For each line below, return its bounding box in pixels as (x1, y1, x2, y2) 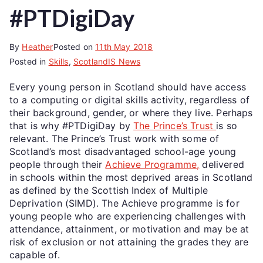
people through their (9, 158, 106, 170)
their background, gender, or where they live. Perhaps (9, 106, 253, 119)
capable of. (9, 248, 60, 261)
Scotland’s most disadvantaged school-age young (9, 145, 237, 157)
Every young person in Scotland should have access (9, 80, 246, 93)
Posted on (53, 41, 96, 52)
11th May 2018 (95, 41, 153, 52)
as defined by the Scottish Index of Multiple (9, 184, 208, 196)
